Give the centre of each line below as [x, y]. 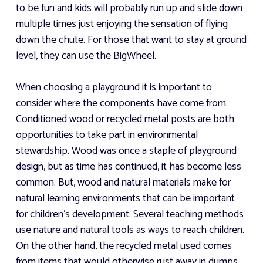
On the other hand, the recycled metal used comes [124, 246]
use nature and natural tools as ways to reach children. [130, 230]
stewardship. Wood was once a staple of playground [126, 151]
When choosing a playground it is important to [114, 88]
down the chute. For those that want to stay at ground [131, 40]
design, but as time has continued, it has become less [129, 167]
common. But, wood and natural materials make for [123, 183]
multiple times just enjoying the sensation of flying [122, 24]
